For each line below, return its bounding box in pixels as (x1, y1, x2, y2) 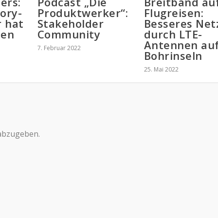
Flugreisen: (144, 5, 204, 20)
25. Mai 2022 (144, 65, 179, 73)
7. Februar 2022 (37, 43, 81, 52)
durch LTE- (144, 26, 202, 41)
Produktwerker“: (37, 5, 128, 20)
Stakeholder (37, 16, 104, 31)
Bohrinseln (144, 48, 202, 63)
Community (37, 26, 101, 41)
